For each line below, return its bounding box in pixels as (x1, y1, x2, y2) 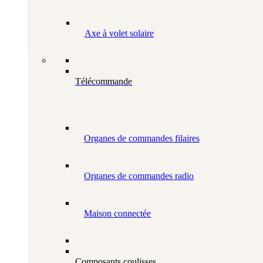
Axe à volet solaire (85, 28, 154, 39)
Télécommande (75, 76, 132, 87)
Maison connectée (84, 208, 151, 219)
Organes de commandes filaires (84, 133, 200, 144)
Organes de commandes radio (84, 171, 194, 181)
